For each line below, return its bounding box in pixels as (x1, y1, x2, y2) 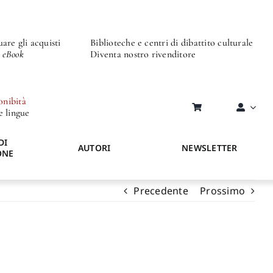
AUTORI (77, 141, 111, 154)
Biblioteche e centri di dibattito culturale (90, 37, 253, 49)
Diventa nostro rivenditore (90, 48, 196, 61)
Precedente (133, 183, 188, 197)
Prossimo (200, 183, 245, 197)
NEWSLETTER (182, 141, 238, 154)
